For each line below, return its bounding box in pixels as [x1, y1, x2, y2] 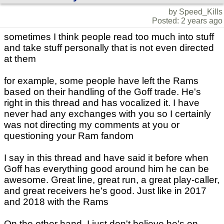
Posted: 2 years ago [152, 16, 222, 25]
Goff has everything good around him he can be [4, 163, 209, 174]
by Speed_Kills [168, 7, 222, 16]
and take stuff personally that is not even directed [4, 42, 214, 53]
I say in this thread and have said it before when [4, 152, 208, 163]
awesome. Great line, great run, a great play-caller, [4, 174, 219, 185]
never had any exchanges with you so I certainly [4, 108, 211, 119]
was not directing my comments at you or [4, 119, 179, 130]
